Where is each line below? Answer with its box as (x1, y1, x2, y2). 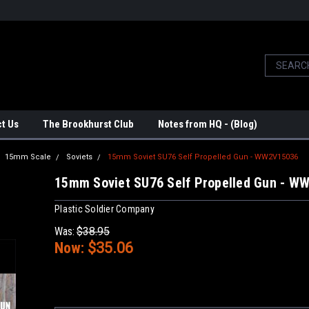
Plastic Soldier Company (54, 203, 154, 215)
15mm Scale (5, 152, 51, 161)
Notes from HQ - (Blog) (158, 118, 257, 130)
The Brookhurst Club (43, 118, 134, 130)
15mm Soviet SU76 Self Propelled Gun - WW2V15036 (108, 152, 298, 161)
